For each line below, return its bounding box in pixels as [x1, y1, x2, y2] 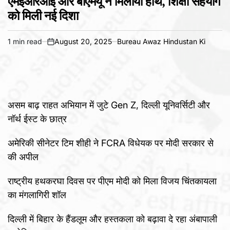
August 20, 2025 [54, 37, 112, 46]
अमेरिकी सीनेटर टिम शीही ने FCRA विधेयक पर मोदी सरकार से [8, 138, 214, 149]
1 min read [8, 37, 42, 46]
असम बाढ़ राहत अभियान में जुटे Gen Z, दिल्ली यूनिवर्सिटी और [8, 100, 210, 111]
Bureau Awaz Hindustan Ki [117, 37, 205, 46]
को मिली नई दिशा [8, 7, 78, 24]
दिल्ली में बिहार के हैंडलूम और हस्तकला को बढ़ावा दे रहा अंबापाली [8, 214, 217, 225]
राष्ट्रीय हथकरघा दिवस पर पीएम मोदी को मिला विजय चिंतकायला [8, 176, 217, 187]
